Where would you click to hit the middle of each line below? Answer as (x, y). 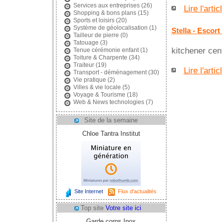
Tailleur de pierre (96, 35)
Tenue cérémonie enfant (106, 50)
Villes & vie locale (97, 87)
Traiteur (83, 65)
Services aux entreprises (106, 5)
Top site (93, 208)
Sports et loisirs (94, 20)
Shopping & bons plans (105, 13)
